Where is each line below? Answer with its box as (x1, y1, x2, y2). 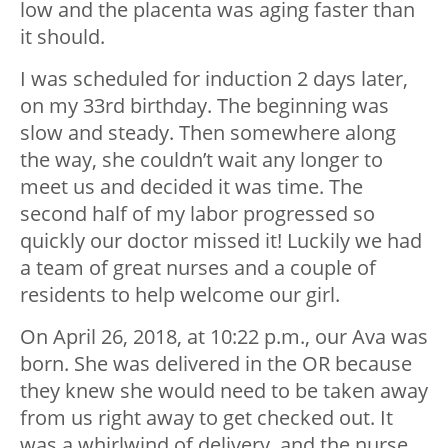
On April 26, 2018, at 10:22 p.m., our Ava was (20, 323, 428, 351)
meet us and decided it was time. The (20, 173, 363, 201)
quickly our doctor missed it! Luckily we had (20, 227, 422, 255)
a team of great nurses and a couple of (20, 254, 376, 282)
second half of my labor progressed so (20, 200, 375, 228)
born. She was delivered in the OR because (20, 350, 412, 378)
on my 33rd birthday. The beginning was (20, 92, 389, 120)
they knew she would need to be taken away (20, 377, 428, 405)
